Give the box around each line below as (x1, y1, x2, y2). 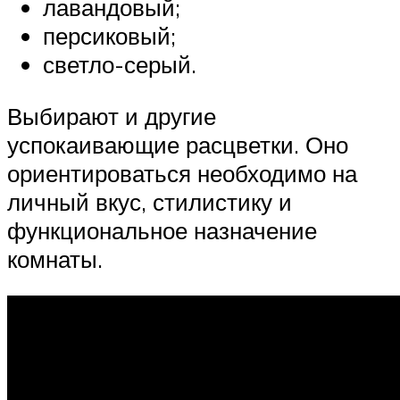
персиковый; (43, 21, 176, 51)
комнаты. (7, 244, 103, 273)
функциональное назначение (7, 215, 317, 245)
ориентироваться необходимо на (7, 158, 357, 187)
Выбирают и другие (7, 101, 216, 130)
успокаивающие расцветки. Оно (7, 129, 348, 159)
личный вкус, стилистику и (7, 187, 292, 216)
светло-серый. (43, 50, 196, 79)
